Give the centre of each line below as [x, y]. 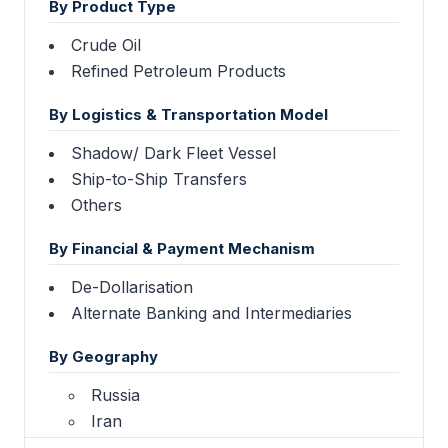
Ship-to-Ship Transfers [159, 178]
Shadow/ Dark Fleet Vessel [173, 152]
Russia [115, 394]
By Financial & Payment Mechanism [182, 248]
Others [96, 204]
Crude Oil [106, 44]
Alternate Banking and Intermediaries [211, 312]
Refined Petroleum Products [178, 70]
